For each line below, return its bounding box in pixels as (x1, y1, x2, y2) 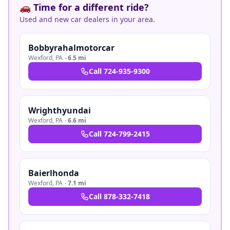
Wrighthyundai (28, 105, 91, 116)
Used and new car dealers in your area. (20, 14, 155, 24)
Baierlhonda (28, 167, 79, 179)
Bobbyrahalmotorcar (28, 42, 114, 53)
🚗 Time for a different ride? (20, 1, 149, 13)
